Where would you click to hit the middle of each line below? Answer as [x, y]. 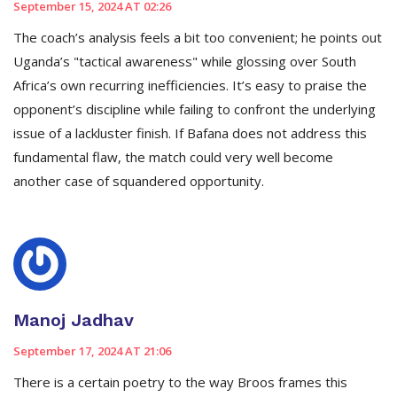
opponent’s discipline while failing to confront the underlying [195, 109]
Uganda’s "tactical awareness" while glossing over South [185, 62]
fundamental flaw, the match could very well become [173, 157]
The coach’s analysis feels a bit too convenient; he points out [198, 38]
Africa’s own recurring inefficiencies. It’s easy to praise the [190, 86]
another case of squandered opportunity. [139, 181]
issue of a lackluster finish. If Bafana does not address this [190, 133]
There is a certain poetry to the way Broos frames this [180, 382]
